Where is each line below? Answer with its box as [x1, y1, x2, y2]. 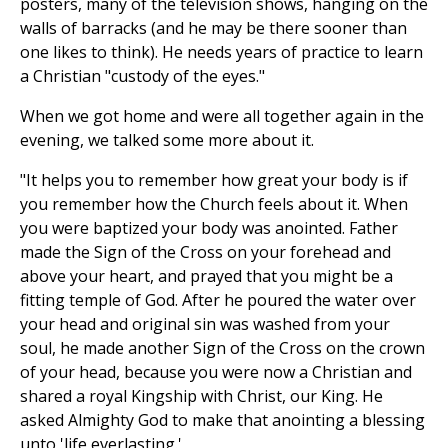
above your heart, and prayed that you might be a [20, 265, 393, 288]
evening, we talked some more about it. [20, 129, 314, 152]
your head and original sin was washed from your [20, 313, 390, 336]
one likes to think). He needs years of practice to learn [20, 41, 423, 64]
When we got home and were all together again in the [20, 105, 424, 128]
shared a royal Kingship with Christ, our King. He [20, 385, 383, 408]
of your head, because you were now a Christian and [20, 361, 412, 384]
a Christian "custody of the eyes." [20, 65, 265, 88]
